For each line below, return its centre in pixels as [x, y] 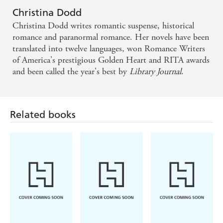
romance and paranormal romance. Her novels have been [111, 37]
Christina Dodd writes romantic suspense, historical [103, 26]
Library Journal [155, 72]
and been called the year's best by [71, 72]
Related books [43, 115]
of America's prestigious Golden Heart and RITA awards [111, 60]
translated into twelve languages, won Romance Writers [109, 49]
